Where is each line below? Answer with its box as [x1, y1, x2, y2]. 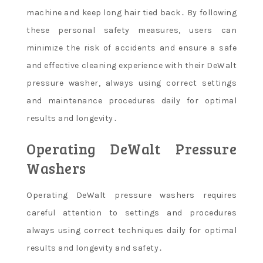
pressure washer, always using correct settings [26, 78, 237, 88]
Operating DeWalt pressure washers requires [26, 190, 237, 200]
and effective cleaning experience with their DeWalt [26, 60, 237, 70]
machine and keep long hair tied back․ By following [26, 8, 237, 18]
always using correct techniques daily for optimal [26, 225, 237, 235]
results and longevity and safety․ [26, 243, 163, 253]
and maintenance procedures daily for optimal [26, 96, 237, 106]
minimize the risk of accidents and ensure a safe [26, 43, 237, 53]
